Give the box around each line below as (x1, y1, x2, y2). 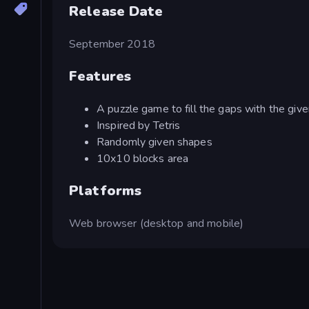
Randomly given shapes (97, 134, 212, 150)
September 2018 (69, 36, 155, 52)
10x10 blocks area (97, 150, 189, 166)
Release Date (69, 1, 163, 21)
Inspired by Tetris (97, 117, 181, 133)
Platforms (69, 181, 142, 200)
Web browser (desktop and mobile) (69, 215, 244, 231)
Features (69, 66, 132, 86)
